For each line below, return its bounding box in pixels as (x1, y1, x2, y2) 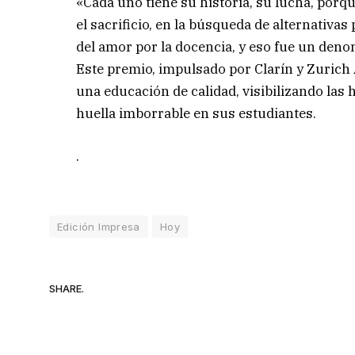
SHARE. (49, 281, 84, 295)
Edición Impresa (57, 220, 140, 234)
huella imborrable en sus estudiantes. (76, 104, 317, 122)
